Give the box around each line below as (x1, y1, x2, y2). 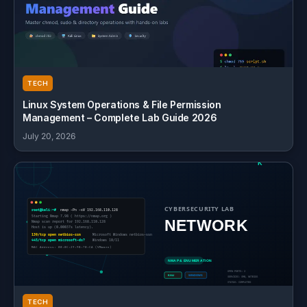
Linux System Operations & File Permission (23, 99, 221, 110)
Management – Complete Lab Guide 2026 (23, 112, 217, 123)
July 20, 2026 (23, 131, 75, 141)
